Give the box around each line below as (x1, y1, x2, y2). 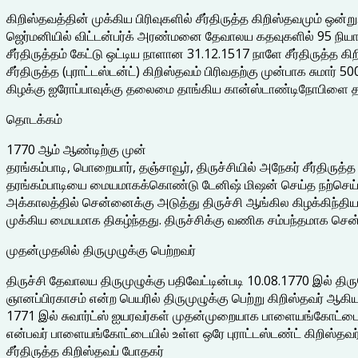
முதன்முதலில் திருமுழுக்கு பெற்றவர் (6, 241, 196, 259)
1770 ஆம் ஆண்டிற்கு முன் (6, 140, 146, 158)
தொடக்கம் (6, 109, 62, 128)
